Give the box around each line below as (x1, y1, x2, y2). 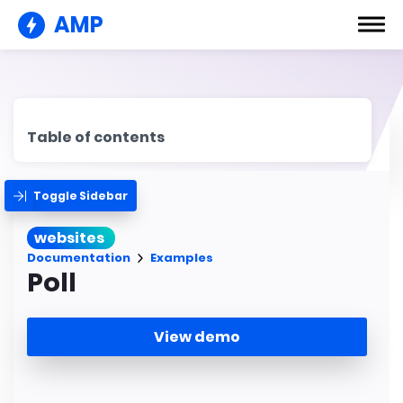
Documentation (27, 249, 130, 266)
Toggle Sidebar (33, 187, 128, 203)
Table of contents (27, 127, 165, 148)
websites (34, 228, 104, 248)
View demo (154, 326, 240, 347)
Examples (150, 249, 213, 266)
